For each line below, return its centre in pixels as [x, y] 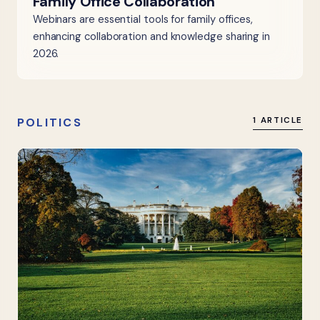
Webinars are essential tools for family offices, [142, 20]
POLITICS [50, 122]
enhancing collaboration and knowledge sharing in [151, 37]
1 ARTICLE [278, 120]
